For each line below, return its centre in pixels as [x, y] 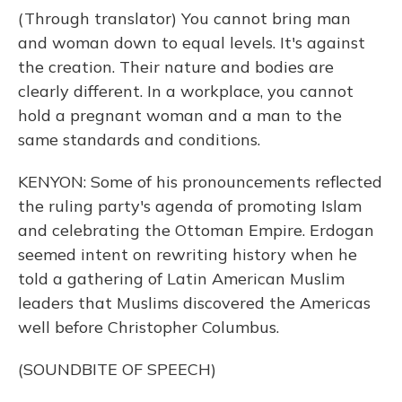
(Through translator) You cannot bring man [184, 18]
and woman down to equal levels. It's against [192, 43]
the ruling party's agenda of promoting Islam [190, 206]
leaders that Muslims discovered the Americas [194, 303]
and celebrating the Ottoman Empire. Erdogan [196, 230]
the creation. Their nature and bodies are [176, 67]
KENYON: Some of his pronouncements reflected [200, 182]
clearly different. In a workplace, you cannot [186, 91]
